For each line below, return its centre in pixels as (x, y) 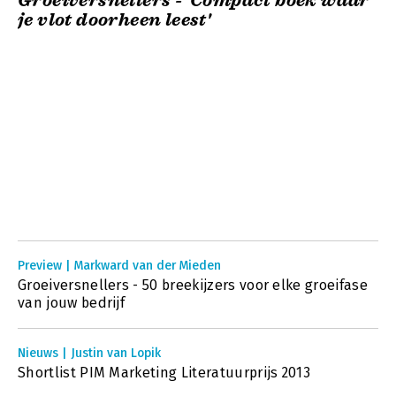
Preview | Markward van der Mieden (119, 266)
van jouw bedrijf (72, 303)
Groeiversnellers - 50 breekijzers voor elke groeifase (193, 285)
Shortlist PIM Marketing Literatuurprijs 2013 (164, 373)
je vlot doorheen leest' (114, 20)
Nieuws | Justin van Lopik (89, 353)
